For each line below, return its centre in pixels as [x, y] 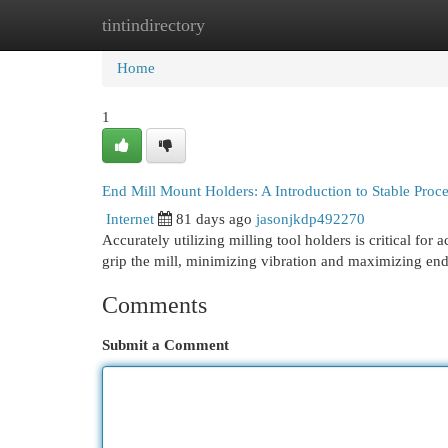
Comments [154, 305]
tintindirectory [153, 25]
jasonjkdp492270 [310, 219]
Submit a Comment [165, 345]
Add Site [366, 25]
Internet [130, 219]
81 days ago [214, 219]
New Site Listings [254, 25]
